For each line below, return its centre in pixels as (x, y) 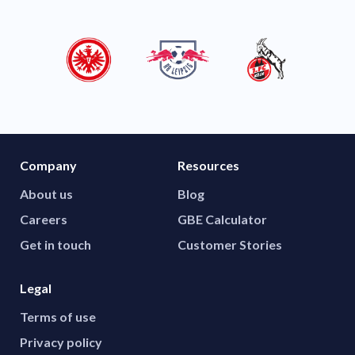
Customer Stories (230, 245)
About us (46, 194)
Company (48, 166)
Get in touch (55, 245)
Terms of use (58, 317)
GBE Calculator (222, 219)
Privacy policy (61, 342)
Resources (208, 166)
